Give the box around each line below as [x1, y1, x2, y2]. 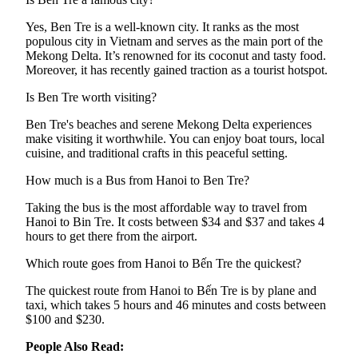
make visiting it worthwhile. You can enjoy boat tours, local [26, 132, 324, 146]
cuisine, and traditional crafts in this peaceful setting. [26, 146, 288, 161]
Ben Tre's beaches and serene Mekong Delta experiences [26, 117, 312, 132]
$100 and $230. [26, 312, 105, 327]
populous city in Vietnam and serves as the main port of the [26, 34, 323, 49]
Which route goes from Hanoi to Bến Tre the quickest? [26, 257, 301, 271]
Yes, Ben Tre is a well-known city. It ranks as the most [26, 20, 299, 34]
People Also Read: [26, 340, 124, 354]
